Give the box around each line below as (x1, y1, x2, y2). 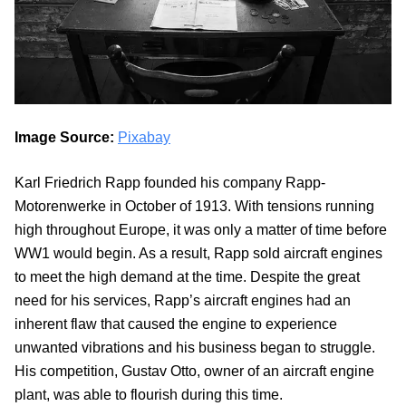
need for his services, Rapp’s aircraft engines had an (14, 293, 351, 309)
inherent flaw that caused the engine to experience (14, 316, 337, 333)
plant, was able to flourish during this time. (14, 387, 283, 403)
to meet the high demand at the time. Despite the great (14, 269, 360, 285)
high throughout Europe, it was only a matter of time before (14, 222, 387, 238)
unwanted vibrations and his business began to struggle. (14, 340, 375, 356)
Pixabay (118, 130, 170, 146)
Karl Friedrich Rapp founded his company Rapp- (14, 175, 325, 191)
